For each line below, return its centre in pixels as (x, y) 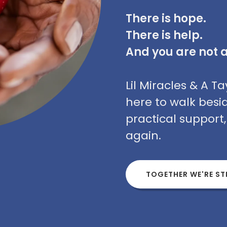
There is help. (164, 35)
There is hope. (166, 18)
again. (143, 136)
